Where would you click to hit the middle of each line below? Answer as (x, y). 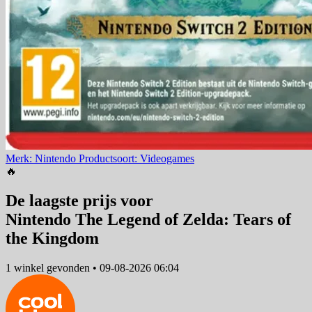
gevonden (68, 267)
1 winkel (25, 267)
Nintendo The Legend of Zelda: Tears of (148, 220)
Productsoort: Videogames (136, 159)
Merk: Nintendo (42, 159)
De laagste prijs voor (79, 201)
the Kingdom (52, 239)
